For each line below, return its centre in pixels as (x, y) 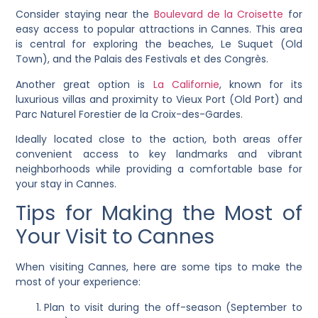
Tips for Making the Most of (159, 214)
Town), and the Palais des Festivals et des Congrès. (142, 59)
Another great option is (84, 84)
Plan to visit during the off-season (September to (173, 307)
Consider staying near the (85, 15)
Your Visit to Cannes (115, 237)
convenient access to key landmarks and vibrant (159, 154)
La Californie (186, 84)
